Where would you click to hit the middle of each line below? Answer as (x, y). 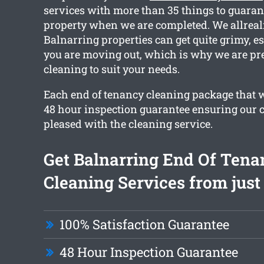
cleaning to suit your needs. (111, 69)
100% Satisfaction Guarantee (144, 225)
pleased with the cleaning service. (128, 124)
